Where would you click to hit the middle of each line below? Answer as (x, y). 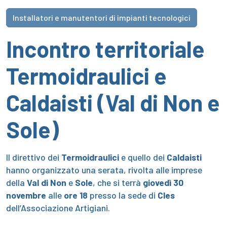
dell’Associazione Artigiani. (59, 207)
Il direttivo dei (34, 157)
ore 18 (76, 195)
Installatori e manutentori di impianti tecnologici (102, 17)
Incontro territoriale (105, 48)
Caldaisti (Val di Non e (113, 102)
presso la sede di (123, 195)
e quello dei (143, 157)
